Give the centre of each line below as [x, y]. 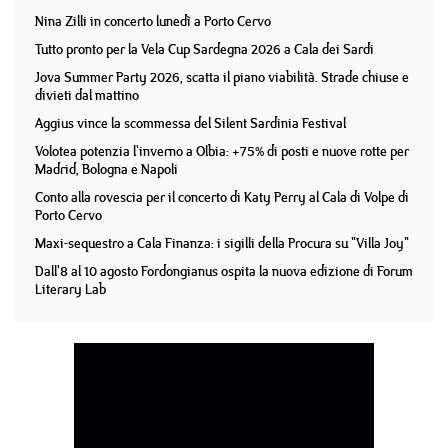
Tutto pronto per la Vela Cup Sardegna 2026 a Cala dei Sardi [204, 49]
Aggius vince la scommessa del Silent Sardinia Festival [190, 123]
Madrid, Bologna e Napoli [106, 169]
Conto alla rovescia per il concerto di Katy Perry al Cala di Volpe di [222, 197]
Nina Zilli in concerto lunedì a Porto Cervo [153, 21]
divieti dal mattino [87, 95]
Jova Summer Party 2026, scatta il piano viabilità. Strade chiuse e [222, 77]
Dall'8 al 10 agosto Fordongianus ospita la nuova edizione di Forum [224, 271]
